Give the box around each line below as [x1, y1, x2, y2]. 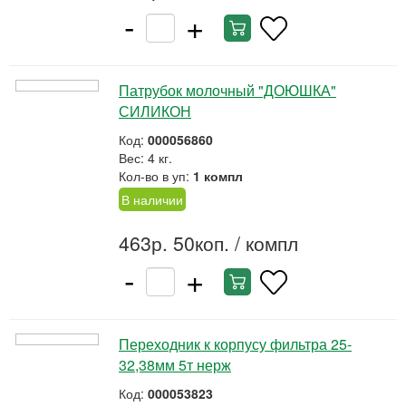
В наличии [121, 190, 183, 208]
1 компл [193, 167, 243, 185]
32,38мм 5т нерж [119, 354, 231, 375]
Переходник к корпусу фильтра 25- [119, 333, 352, 354]
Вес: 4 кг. [119, 149, 172, 167]
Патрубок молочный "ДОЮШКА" [119, 80, 336, 101]
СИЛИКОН [119, 101, 191, 121]
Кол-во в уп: [119, 167, 193, 185]
